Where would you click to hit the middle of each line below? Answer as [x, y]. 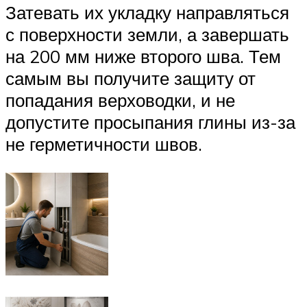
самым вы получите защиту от [131, 78]
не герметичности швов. [104, 144]
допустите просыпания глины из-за [150, 122]
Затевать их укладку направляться [147, 13]
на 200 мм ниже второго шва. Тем [143, 57]
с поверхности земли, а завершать [147, 35]
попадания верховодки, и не [120, 100]
